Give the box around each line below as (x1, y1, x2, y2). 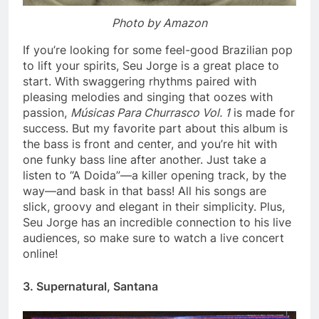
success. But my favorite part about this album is (23, 121, 288, 136)
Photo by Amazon (112, 16, 207, 31)
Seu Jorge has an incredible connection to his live (23, 215, 291, 230)
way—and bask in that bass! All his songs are (23, 184, 266, 199)
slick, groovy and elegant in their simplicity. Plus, (23, 199, 285, 214)
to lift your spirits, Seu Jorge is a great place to (23, 58, 279, 73)
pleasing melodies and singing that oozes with (23, 90, 273, 105)
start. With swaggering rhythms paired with (23, 74, 256, 89)
